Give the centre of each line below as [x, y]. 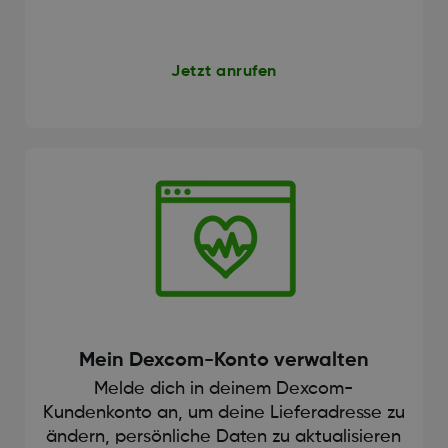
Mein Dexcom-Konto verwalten [223, 360]
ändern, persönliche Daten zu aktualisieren [224, 436]
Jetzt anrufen [224, 72]
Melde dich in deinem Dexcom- [224, 388]
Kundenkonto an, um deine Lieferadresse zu [223, 412]
